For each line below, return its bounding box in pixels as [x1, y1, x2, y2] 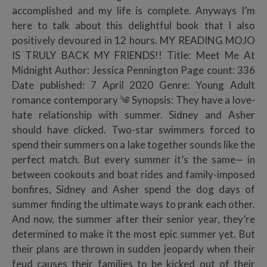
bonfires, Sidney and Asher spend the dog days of [12, 182, 255, 195]
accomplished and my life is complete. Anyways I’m [12, 4, 255, 17]
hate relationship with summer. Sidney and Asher [12, 108, 255, 121]
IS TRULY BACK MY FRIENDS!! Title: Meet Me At [12, 48, 255, 61]
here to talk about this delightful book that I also [12, 18, 255, 32]
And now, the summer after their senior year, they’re [12, 212, 255, 225]
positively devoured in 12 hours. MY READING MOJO [12, 33, 255, 46]
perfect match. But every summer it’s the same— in [12, 153, 255, 166]
